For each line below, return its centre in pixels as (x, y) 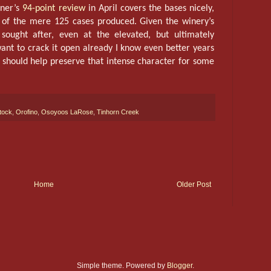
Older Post (194, 184)
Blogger (180, 265)
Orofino (27, 112)
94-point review (54, 8)
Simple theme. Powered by (122, 265)
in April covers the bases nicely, (150, 8)
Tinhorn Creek (118, 112)
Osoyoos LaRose (67, 112)
